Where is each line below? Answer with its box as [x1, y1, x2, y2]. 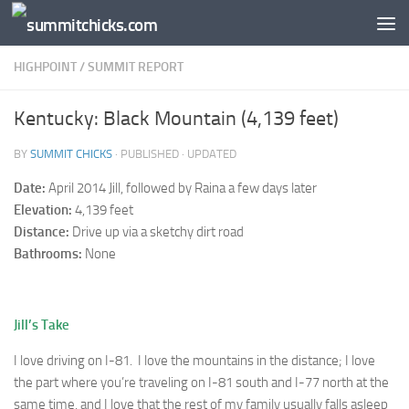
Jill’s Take [14, 317, 69, 333]
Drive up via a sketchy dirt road [69, 224, 244, 240]
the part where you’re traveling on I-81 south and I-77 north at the [14, 374, 389, 391]
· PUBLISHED [115, 147, 182, 161]
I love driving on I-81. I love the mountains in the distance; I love [14, 352, 375, 369]
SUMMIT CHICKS [30, 147, 112, 161]
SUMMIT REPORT [88, 59, 184, 75]
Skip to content [25, 17, 121, 35]
